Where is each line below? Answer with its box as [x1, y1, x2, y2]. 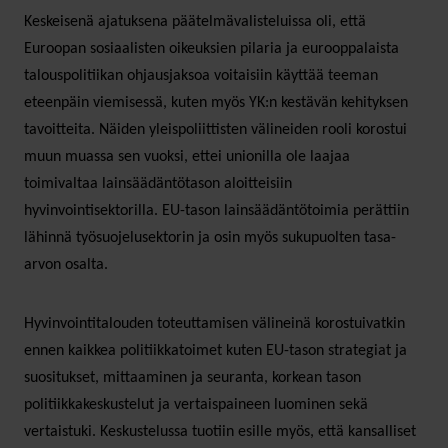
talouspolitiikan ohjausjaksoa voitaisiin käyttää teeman [24, 67, 378, 84]
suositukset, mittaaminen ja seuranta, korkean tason [24, 369, 361, 386]
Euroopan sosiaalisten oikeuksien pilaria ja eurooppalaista [24, 40, 399, 57]
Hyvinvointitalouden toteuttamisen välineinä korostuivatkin [24, 315, 405, 332]
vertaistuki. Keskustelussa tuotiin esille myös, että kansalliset [24, 423, 416, 440]
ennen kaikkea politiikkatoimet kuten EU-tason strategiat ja [24, 342, 407, 359]
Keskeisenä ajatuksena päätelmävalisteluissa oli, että [24, 13, 366, 30]
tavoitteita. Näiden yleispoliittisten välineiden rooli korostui [24, 121, 407, 138]
